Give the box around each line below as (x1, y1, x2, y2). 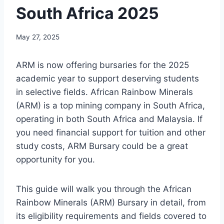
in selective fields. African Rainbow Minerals (16, 87, 193, 97)
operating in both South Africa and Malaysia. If (16, 114, 202, 124)
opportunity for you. (16, 154, 95, 165)
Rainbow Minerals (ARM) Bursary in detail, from (16, 197, 206, 208)
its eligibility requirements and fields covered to (16, 211, 206, 221)
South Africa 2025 (16, 3, 159, 23)
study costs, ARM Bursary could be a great (16, 141, 188, 151)
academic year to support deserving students (16, 73, 199, 84)
